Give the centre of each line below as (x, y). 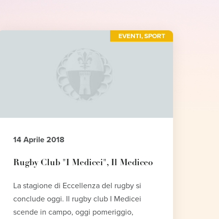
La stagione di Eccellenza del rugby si (77, 186)
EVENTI (130, 36)
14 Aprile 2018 (39, 140)
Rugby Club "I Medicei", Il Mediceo (83, 163)
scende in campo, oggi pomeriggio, (74, 212)
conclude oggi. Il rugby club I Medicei (77, 199)
